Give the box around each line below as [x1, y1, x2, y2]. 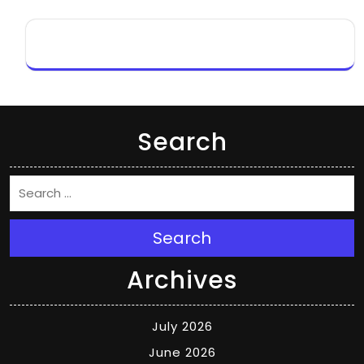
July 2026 [151, 317, 213, 335]
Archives [127, 262, 237, 297]
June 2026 [148, 343, 216, 361]
